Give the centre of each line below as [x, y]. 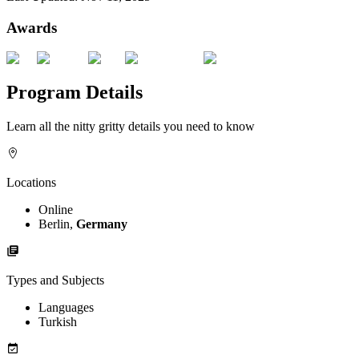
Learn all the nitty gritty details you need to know [131, 127]
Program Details [75, 93]
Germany [102, 224]
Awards [32, 27]
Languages [66, 308]
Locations [31, 183]
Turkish [58, 322]
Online [56, 210]
